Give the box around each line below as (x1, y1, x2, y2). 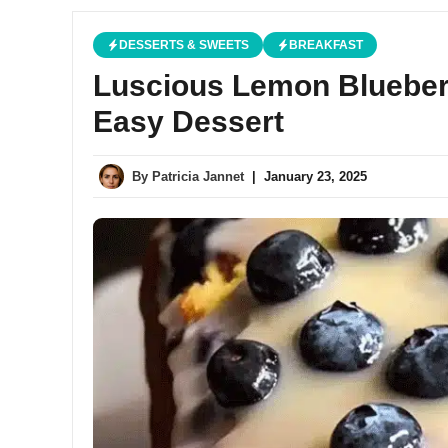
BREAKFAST (289, 38, 363, 52)
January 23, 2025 (264, 169, 367, 184)
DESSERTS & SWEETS (119, 38, 249, 52)
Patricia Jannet (152, 169, 244, 184)
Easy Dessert (93, 105, 284, 138)
